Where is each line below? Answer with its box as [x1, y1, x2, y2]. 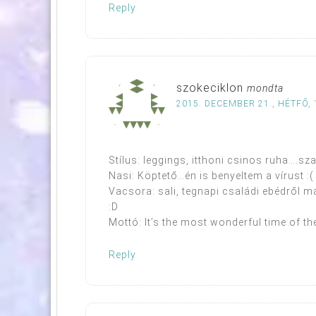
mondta [247, 82, 284, 94]
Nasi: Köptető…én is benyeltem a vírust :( [109, 169, 314, 181]
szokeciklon [176, 80, 243, 95]
